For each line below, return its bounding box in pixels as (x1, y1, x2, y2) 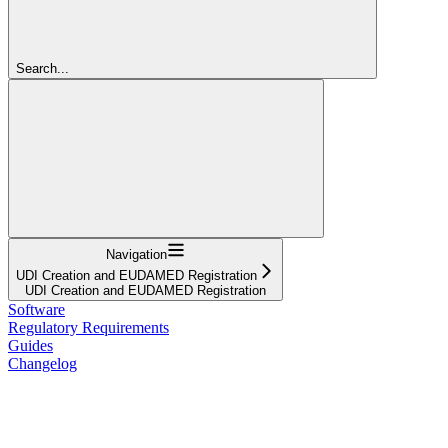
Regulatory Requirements (8, 318, 169, 336)
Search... (16, 60, 69, 76)
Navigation (106, 246, 167, 262)
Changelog (8, 354, 77, 372)
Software (8, 300, 65, 318)
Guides (8, 336, 53, 354)
